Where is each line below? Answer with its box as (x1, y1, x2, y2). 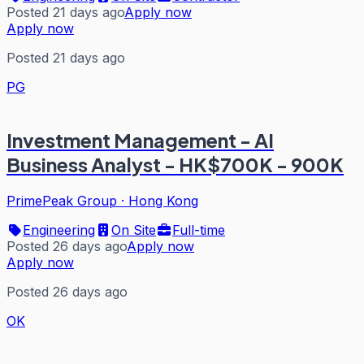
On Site (111, 221, 156, 238)
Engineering (23, 221, 95, 238)
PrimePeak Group (6, 192, 117, 209)
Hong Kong (128, 192, 198, 209)
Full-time (172, 221, 225, 238)
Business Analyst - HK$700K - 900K (6, 151, 344, 176)
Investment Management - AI (6, 127, 274, 152)
